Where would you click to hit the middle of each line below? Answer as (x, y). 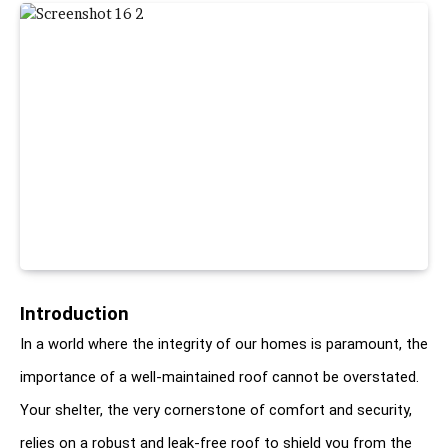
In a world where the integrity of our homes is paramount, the (224, 343)
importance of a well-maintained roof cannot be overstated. (219, 376)
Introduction (74, 313)
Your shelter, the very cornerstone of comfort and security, (216, 409)
